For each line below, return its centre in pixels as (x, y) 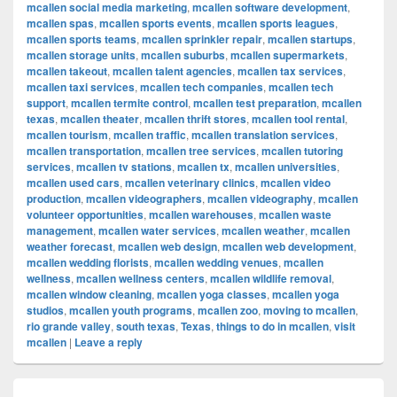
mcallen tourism (67, 135)
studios (45, 310)
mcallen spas (60, 23)
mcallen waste (295, 214)
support (46, 103)
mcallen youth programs (131, 310)
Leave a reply (109, 342)
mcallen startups (310, 39)
